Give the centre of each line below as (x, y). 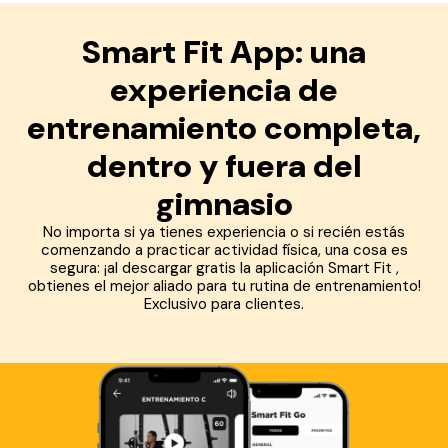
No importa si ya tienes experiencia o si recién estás (224, 232)
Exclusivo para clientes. (224, 304)
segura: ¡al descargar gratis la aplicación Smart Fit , (224, 268)
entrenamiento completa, (224, 128)
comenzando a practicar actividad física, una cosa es (224, 250)
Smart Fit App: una (224, 52)
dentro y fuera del (224, 166)
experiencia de (224, 90)
